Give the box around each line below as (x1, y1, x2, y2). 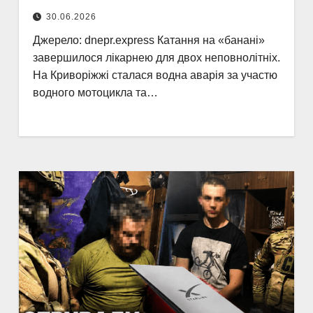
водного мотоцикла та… (32, 87, 158, 99)
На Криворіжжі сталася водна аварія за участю (32, 69, 277, 81)
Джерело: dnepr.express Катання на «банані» (32, 34, 265, 46)
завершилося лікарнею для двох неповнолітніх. (32, 52, 280, 64)
